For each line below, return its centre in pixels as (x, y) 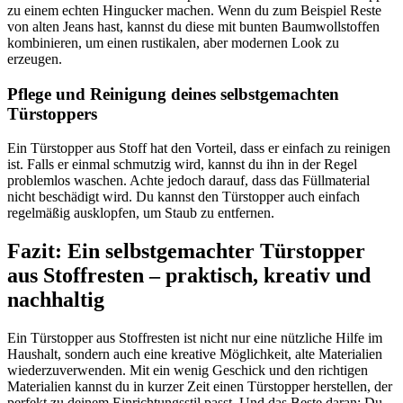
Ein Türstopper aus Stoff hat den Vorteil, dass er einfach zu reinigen (199, 148)
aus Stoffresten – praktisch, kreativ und (189, 276)
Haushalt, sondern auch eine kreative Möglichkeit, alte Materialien (195, 354)
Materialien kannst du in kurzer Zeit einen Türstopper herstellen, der (200, 387)
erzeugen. (35, 58)
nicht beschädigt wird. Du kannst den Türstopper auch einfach (184, 197)
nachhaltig (56, 300)
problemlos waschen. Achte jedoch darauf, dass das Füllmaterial (188, 181)
